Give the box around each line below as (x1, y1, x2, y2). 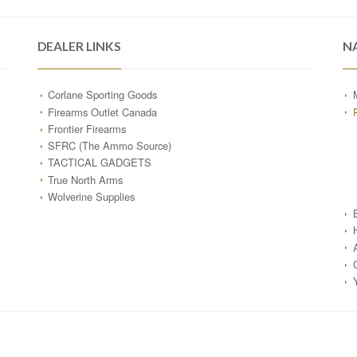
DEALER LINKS (37, 39, 121, 54)
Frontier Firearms (47, 120, 126, 136)
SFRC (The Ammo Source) (47, 138, 171, 154)
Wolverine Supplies (47, 188, 135, 204)
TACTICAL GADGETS (47, 155, 151, 171)
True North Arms (47, 171, 123, 187)
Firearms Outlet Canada (47, 104, 157, 120)
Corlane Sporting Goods (47, 87, 157, 103)
